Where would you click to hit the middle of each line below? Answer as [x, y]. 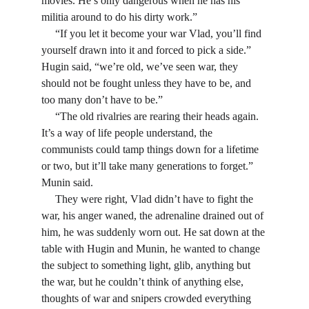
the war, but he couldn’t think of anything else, [144, 282]
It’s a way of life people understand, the [128, 133]
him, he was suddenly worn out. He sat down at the [154, 232]
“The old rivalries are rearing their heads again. [48, 116]
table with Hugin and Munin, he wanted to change [152, 249]
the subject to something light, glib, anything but [147, 265]
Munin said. [67, 182]
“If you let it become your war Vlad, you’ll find [48, 33]
